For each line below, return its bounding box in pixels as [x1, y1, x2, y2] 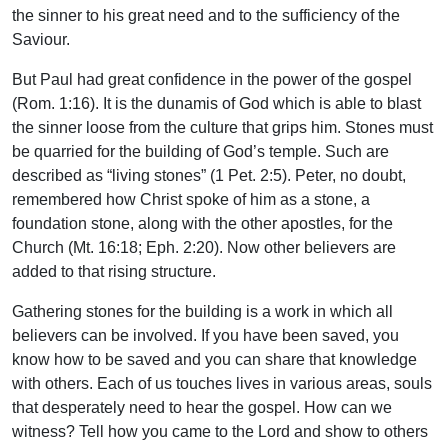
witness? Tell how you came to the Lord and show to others [12, 423, 428, 441]
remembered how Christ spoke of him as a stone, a [12, 191, 370, 209]
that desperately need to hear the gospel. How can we [12, 399, 392, 417]
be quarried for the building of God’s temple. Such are [12, 143, 389, 161]
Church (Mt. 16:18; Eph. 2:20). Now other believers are [12, 239, 396, 257]
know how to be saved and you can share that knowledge [12, 351, 417, 369]
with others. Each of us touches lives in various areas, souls [12, 375, 432, 393]
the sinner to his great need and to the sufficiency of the [12, 7, 400, 25]
